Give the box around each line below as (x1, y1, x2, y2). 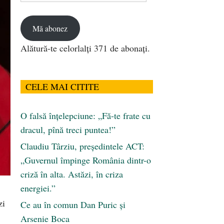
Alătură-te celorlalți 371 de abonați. (20, 42, 150, 54)
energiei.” (20, 182, 55, 194)
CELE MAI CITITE (25, 80, 99, 93)
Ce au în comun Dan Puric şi (20, 198, 125, 211)
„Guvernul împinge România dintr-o (20, 154, 151, 166)
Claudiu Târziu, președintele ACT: (20, 140, 144, 152)
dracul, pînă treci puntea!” (20, 123, 115, 136)
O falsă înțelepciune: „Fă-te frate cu (20, 109, 150, 122)
